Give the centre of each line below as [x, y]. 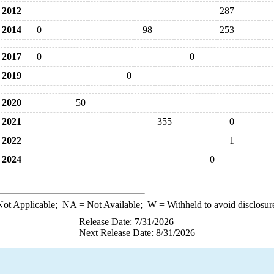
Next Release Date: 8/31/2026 [137, 233]
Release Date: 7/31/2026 [126, 222]
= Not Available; [112, 205]
